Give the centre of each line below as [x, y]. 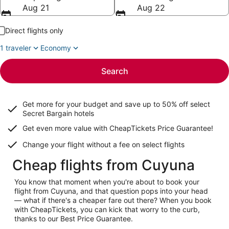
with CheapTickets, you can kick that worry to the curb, [107, 209]
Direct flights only [34, 30]
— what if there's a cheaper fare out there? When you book [113, 200]
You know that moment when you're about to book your [107, 182]
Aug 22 [151, 8]
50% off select [186, 104]
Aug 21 [36, 8]
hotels [83, 113]
